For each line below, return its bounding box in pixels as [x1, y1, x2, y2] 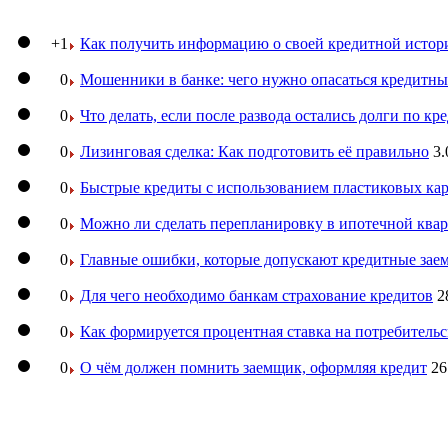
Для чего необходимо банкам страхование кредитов [80, 286, 433, 304]
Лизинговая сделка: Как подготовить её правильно [80, 142, 429, 160]
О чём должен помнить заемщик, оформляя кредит [80, 358, 427, 376]
